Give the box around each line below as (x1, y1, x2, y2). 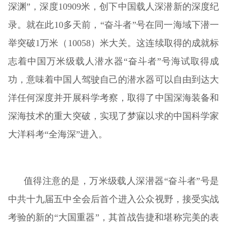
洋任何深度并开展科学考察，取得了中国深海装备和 (8, 92, 219, 103)
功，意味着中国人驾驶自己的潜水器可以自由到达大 (8, 74, 219, 85)
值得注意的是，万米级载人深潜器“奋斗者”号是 (24, 175, 219, 186)
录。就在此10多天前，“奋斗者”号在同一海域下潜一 (8, 19, 219, 30)
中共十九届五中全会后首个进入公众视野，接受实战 (8, 194, 219, 204)
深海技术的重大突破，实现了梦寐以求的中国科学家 (8, 110, 219, 121)
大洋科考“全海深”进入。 (8, 129, 107, 139)
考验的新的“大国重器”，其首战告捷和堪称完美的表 (8, 212, 219, 222)
